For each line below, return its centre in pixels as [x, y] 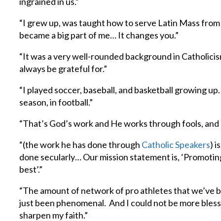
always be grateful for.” [63, 69]
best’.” [31, 169]
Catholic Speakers [176, 145]
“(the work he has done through [81, 145]
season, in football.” [56, 102]
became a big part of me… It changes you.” [99, 35]
